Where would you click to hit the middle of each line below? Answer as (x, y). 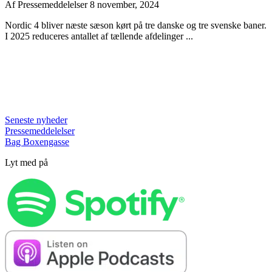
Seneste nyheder (36, 120)
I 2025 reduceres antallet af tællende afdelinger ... (99, 36)
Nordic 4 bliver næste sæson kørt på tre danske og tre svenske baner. (136, 25)
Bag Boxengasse (37, 141)
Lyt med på (26, 162)
